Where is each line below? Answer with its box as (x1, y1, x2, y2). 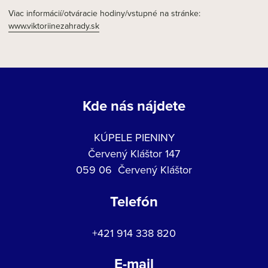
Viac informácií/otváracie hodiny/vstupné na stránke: (8, 7, 200, 19)
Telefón (110, 191, 158, 212)
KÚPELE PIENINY (93, 130, 175, 145)
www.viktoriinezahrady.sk (8, 20, 99, 32)
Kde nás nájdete (83, 95, 185, 116)
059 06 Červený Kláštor (76, 162, 192, 177)
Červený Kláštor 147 (88, 146, 180, 161)
